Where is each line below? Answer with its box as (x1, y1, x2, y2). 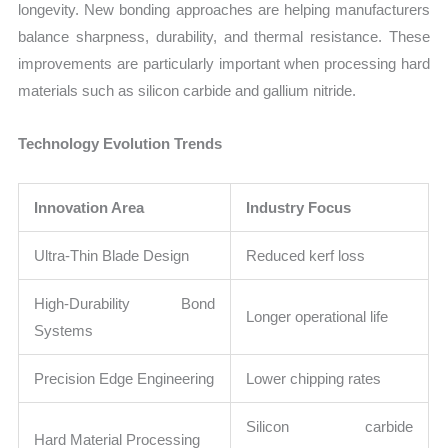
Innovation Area (34, 199, 145, 217)
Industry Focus (246, 199, 352, 217)
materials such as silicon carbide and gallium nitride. (18, 81, 357, 99)
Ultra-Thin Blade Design (34, 247, 190, 265)
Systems (34, 322, 94, 340)
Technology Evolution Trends (18, 135, 223, 153)
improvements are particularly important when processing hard (18, 54, 430, 72)
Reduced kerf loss (246, 247, 366, 265)
